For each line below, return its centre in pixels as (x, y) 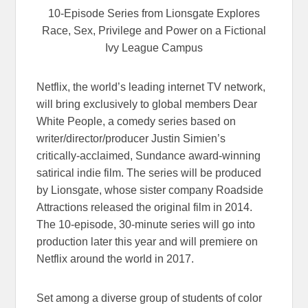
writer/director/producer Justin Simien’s (131, 138)
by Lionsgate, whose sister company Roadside (150, 190)
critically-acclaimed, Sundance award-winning (149, 155)
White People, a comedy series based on (136, 121)
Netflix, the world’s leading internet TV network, (151, 87)
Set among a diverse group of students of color (150, 298)
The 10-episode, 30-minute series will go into (146, 224)
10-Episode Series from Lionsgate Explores (154, 13)
